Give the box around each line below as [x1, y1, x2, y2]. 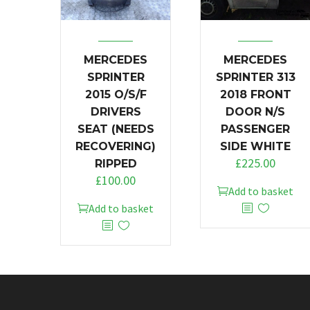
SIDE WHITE [220, 139, 291, 153]
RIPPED [94, 156, 137, 170]
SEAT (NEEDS [77, 122, 154, 136]
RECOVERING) [75, 139, 156, 153]
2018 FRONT [219, 87, 291, 101]
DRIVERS [90, 104, 141, 118]
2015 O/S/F [84, 87, 147, 101]
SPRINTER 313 [215, 70, 295, 84]
